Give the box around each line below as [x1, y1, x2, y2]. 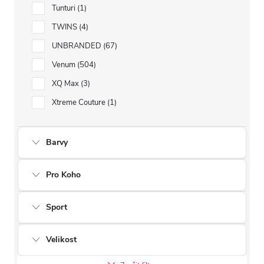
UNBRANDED [52, 41, 103, 51]
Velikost [46, 234, 77, 245]
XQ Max [52, 78, 81, 89]
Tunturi [52, 3, 77, 14]
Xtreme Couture [52, 97, 107, 108]
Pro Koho [46, 169, 81, 180]
